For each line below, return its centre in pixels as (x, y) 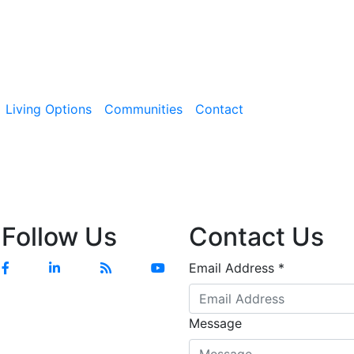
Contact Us (256, 237)
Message (215, 323)
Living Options (49, 109)
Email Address (233, 268)
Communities (143, 109)
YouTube (176, 267)
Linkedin (73, 267)
